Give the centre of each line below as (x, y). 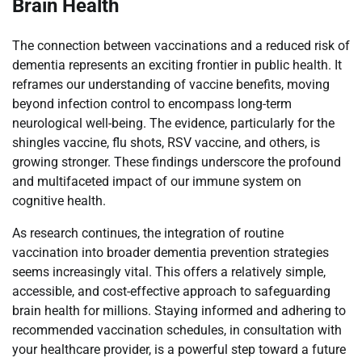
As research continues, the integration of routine (148, 233)
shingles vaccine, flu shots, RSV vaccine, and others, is (166, 142)
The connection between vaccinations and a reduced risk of (181, 45)
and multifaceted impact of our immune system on (157, 181)
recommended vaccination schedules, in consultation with (177, 330)
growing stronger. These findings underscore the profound (177, 162)
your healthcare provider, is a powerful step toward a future (179, 349)
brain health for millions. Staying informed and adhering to (179, 310)
